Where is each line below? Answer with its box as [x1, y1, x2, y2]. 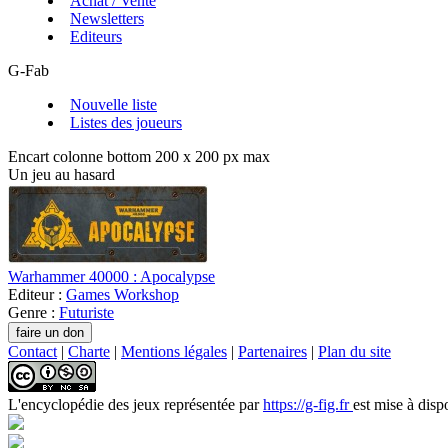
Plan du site [318, 343, 391, 361]
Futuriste [59, 304, 114, 322]
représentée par [164, 396, 263, 414]
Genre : [8, 304, 59, 322]
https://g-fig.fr [263, 396, 353, 414]
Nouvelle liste [70, 96, 157, 114]
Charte [68, 343, 110, 361]
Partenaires [238, 343, 307, 361]
